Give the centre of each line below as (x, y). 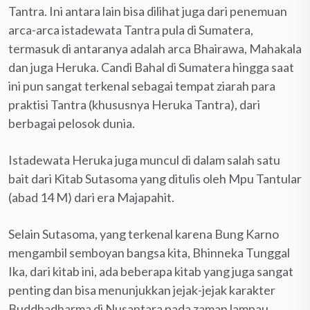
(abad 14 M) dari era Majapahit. (91, 197)
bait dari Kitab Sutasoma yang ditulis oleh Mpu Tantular (155, 178)
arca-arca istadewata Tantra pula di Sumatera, (131, 29)
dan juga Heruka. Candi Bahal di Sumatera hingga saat (151, 67)
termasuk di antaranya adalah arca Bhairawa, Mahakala (155, 48)
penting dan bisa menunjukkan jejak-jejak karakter (142, 290)
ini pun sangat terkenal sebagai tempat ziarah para (142, 85)
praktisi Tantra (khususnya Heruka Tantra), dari (134, 104)
